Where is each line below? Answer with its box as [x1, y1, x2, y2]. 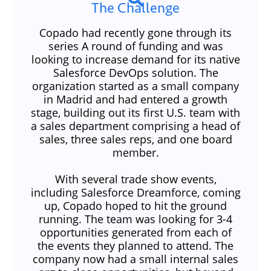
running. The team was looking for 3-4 [39, 212, 232, 227]
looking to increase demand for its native [31, 52, 240, 67]
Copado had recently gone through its [39, 25, 232, 41]
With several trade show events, [54, 172, 217, 187]
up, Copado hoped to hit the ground [44, 198, 227, 214]
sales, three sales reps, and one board [39, 132, 232, 147]
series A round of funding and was [48, 39, 223, 54]
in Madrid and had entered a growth [44, 92, 227, 107]
